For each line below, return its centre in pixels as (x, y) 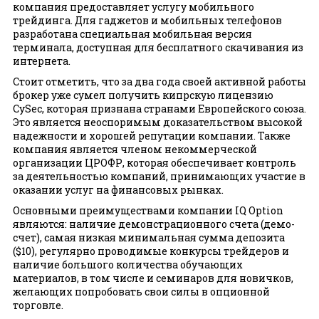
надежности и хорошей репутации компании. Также (152, 136)
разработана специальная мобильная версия (132, 34)
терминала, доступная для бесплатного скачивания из (158, 48)
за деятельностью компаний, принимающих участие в (159, 177)
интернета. (42, 61)
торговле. (38, 305)
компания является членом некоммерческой (135, 150)
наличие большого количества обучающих (128, 265)
